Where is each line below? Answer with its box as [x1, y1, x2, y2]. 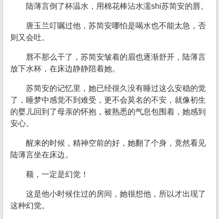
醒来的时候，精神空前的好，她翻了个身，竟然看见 [26, 139, 206, 147]
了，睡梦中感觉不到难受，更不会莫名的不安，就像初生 [10, 96, 206, 104]
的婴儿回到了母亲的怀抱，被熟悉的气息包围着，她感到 [10, 108, 206, 116]
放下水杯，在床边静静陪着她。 [10, 65, 120, 73]
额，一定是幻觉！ [26, 170, 88, 178]
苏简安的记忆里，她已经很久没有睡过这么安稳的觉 [26, 84, 206, 92]
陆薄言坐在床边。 [10, 151, 73, 159]
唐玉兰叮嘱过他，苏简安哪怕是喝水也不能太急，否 [26, 22, 206, 30]
